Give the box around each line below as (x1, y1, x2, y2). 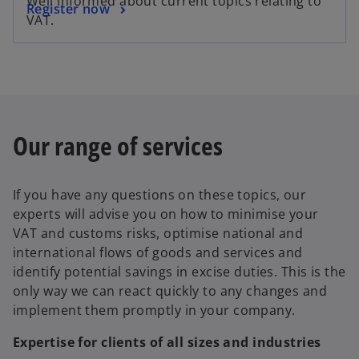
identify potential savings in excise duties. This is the (13, 262, 346, 280)
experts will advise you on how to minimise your (13, 204, 319, 223)
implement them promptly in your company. (13, 301, 296, 319)
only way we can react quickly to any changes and (13, 281, 328, 300)
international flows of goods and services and (13, 243, 303, 261)
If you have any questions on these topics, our (13, 185, 307, 204)
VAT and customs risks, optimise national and (13, 224, 304, 242)
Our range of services (13, 128, 223, 163)
